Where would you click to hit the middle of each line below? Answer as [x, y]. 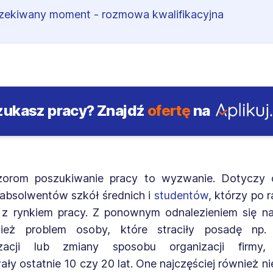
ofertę [169, 111]
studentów [181, 196]
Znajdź [121, 111]
